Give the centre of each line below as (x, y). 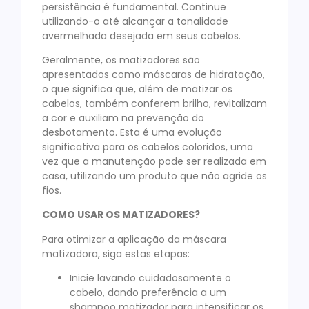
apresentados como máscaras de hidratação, (153, 74)
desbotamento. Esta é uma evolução (132, 132)
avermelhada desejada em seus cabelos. (141, 36)
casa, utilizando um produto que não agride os (154, 176)
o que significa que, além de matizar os (137, 89)
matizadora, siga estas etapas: (116, 253)
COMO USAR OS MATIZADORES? (121, 215)
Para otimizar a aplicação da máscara (134, 239)
